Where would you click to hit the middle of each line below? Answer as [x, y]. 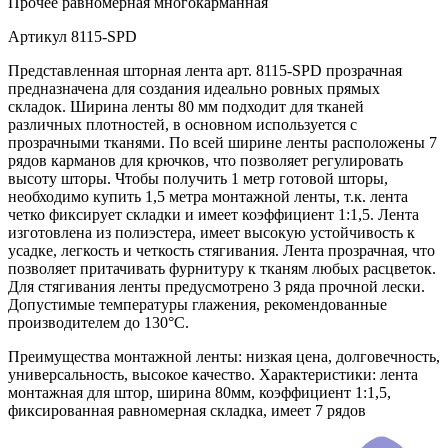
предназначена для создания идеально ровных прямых [194, 89]
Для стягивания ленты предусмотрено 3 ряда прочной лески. [216, 287]
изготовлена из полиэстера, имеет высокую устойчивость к [211, 233]
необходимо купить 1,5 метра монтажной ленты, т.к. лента [208, 197]
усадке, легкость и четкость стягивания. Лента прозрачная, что [221, 251]
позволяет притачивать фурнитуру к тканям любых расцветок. [222, 269]
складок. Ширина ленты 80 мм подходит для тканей [186, 107]
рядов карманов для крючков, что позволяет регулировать [205, 161]
